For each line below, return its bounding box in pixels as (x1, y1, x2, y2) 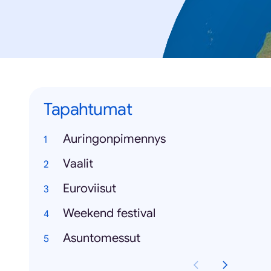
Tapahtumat (44, 99, 132, 120)
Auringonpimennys (63, 131, 166, 146)
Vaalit (63, 156, 93, 171)
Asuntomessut (63, 230, 140, 246)
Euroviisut (63, 181, 116, 196)
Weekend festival (63, 206, 155, 221)
